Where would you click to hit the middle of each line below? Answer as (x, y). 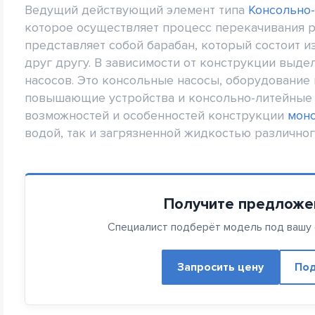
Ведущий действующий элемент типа (136, 10)
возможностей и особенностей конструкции (156, 116)
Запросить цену (220, 268)
